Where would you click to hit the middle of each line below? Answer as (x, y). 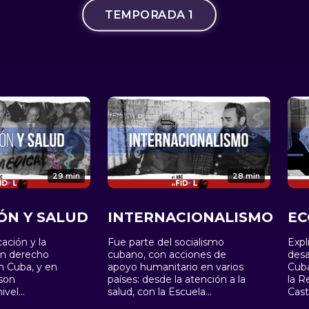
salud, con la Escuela (156, 292)
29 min (66, 176)
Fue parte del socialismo (166, 242)
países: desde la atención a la (176, 280)
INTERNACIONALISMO (190, 218)
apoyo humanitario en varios (175, 267)
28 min (247, 176)
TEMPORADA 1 (149, 15)
